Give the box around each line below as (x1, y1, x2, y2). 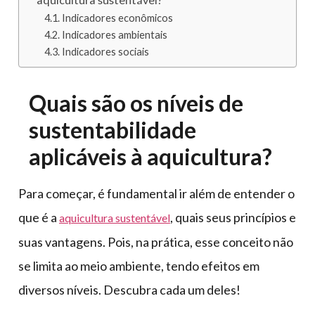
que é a (18, 210, 59, 226)
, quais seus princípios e (170, 210, 296, 226)
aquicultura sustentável (59, 211, 170, 225)
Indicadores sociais (61, 46, 149, 58)
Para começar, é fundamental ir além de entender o (18, 186, 295, 202)
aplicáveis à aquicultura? (29, 143, 272, 171)
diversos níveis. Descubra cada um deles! (18, 282, 240, 298)
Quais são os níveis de (29, 89, 243, 117)
